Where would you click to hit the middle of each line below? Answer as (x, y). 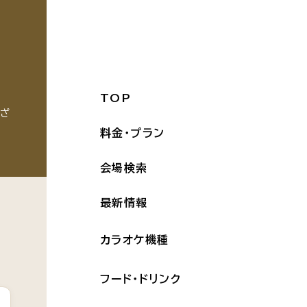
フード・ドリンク (141, 279)
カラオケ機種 (135, 240)
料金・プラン (133, 133)
